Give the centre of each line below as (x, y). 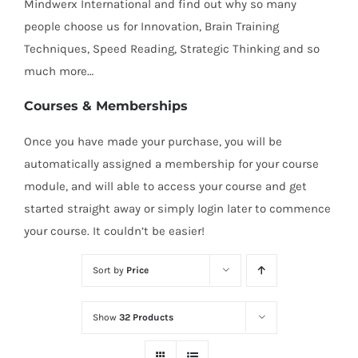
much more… (59, 72)
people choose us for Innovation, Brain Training (151, 27)
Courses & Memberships (106, 106)
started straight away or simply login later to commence (177, 209)
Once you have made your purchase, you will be (153, 142)
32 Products (146, 318)
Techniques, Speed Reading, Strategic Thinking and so (172, 49)
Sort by (109, 270)
